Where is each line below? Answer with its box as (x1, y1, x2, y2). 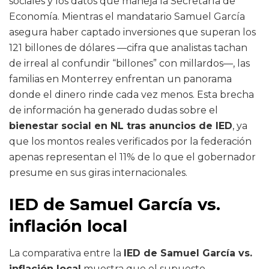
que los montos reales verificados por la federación (9, 135, 252, 147)
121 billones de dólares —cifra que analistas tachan (9, 41, 247, 53)
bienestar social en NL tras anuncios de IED (9, 119, 232, 131)
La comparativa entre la (9, 247, 124, 259)
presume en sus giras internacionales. (9, 166, 187, 178)
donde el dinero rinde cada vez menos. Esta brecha (9, 88, 254, 100)
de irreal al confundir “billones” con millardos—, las (9, 57, 250, 69)
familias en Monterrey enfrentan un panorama (9, 73, 232, 85)
